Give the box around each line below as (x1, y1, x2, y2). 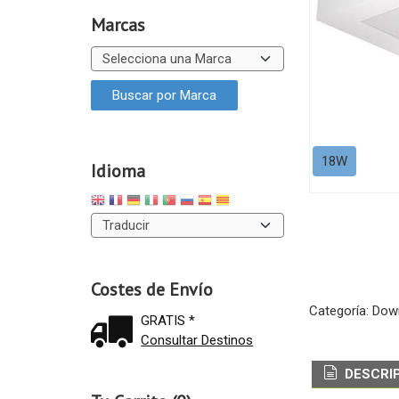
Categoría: (308, 303, 372, 319)
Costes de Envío (90, 278, 213, 302)
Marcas (90, 13, 145, 37)
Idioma (90, 159, 145, 183)
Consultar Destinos (141, 332, 254, 349)
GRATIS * (141, 313, 196, 330)
